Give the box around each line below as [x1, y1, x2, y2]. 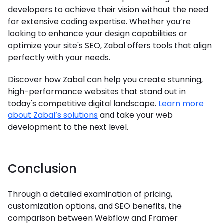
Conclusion [8, 160, 77, 177]
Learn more [156, 98, 204, 110]
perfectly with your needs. [8, 52, 112, 64]
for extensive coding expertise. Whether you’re [8, 16, 191, 28]
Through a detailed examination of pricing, [8, 188, 172, 200]
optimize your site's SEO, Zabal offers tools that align [8, 40, 212, 52]
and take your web [98, 110, 173, 121]
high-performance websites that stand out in [8, 86, 186, 98]
